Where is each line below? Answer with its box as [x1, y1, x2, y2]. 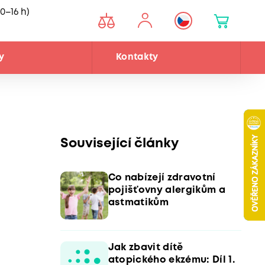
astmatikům [108, 198, 169, 207]
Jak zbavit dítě [108, 243, 183, 252]
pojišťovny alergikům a [108, 185, 225, 195]
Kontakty [115, 53, 159, 62]
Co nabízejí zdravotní [108, 173, 216, 182]
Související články [60, 138, 179, 150]
